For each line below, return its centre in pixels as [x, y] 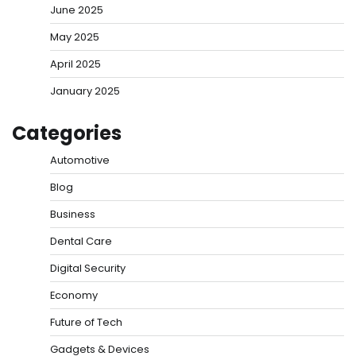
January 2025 [85, 91]
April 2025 [75, 64]
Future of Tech [86, 323]
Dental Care [81, 242]
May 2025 [75, 37]
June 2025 [77, 10]
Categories [67, 133]
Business [73, 215]
